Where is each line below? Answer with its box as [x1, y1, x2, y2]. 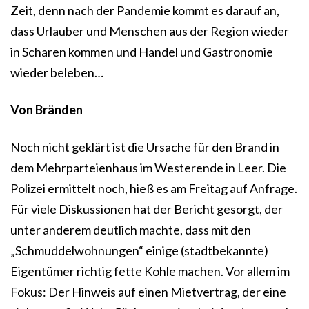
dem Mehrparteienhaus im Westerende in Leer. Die [10, 160, 286, 176]
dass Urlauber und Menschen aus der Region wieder [10, 23, 289, 39]
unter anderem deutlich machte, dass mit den [10, 222, 251, 238]
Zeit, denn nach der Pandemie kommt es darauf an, [10, 3, 279, 19]
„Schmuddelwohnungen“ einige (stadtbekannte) [10, 243, 268, 259]
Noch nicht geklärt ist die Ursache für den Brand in [10, 139, 279, 155]
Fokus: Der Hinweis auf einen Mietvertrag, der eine [10, 284, 286, 300]
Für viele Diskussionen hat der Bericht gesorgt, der [10, 201, 283, 217]
